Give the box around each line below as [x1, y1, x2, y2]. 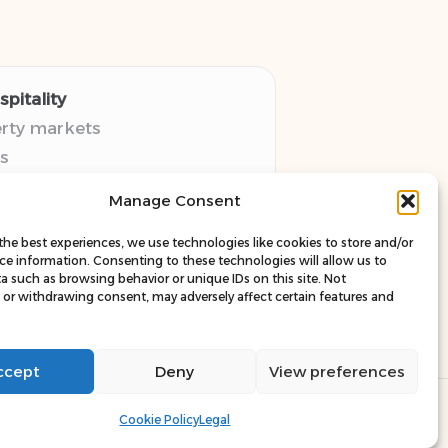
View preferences [268, 361, 405, 381]
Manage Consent [108, 191, 241, 210]
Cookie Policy [119, 412, 200, 427]
